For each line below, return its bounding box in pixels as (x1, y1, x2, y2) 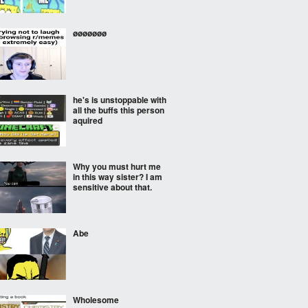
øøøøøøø (73, 27, 107, 39)
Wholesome (73, 294, 119, 306)
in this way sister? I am (73, 170, 162, 183)
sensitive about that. (73, 181, 152, 193)
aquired (73, 114, 102, 126)
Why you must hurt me (73, 160, 161, 173)
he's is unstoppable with (73, 93, 166, 106)
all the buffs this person (73, 104, 164, 116)
